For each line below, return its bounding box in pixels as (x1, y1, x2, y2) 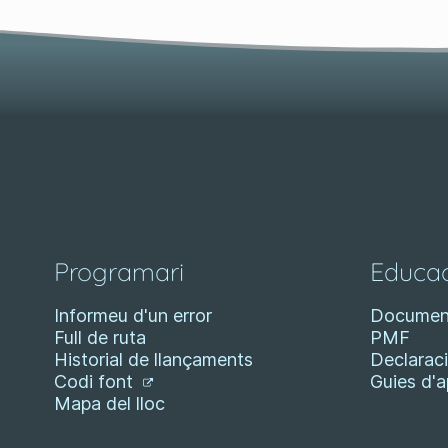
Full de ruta (54, 327, 146, 348)
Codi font (54, 371, 138, 392)
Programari (54, 256, 184, 287)
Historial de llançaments (54, 349, 253, 370)
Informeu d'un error (54, 305, 212, 326)
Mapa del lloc (54, 393, 165, 414)
